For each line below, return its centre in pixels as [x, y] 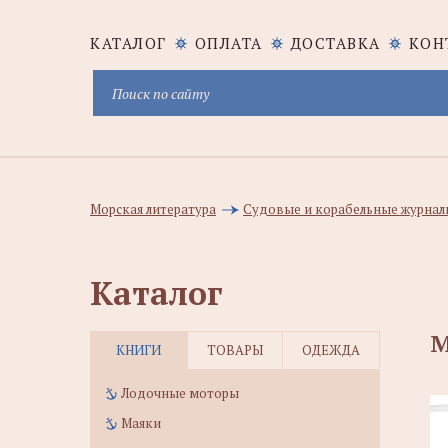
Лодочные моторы [180, 393]
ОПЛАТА [228, 43]
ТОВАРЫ [234, 350]
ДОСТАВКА [335, 43]
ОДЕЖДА [330, 350]
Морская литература [153, 209]
